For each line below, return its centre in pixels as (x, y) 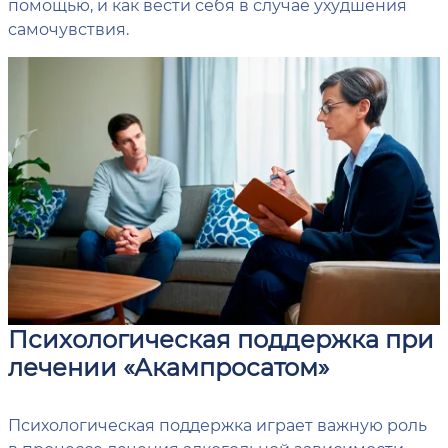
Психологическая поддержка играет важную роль (217, 425)
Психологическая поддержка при (221, 339)
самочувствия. (68, 28)
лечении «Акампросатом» (168, 367)
